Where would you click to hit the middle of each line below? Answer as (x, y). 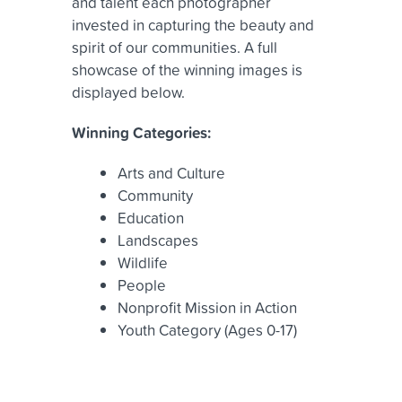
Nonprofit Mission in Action (207, 308)
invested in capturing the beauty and (193, 25)
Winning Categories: (141, 133)
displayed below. (128, 92)
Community (155, 196)
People (142, 285)
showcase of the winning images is (187, 70)
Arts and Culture (171, 173)
